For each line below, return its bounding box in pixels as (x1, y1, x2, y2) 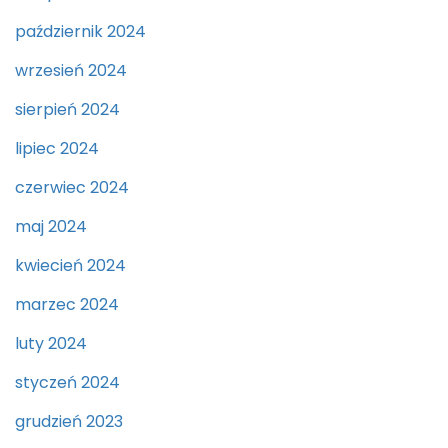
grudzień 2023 (15, 410, 123, 434)
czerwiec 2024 (15, 176, 129, 200)
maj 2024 (15, 215, 87, 239)
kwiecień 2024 (15, 254, 126, 278)
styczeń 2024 (15, 371, 120, 395)
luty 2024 (15, 332, 87, 356)
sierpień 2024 (15, 98, 120, 122)
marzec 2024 (15, 293, 119, 317)
